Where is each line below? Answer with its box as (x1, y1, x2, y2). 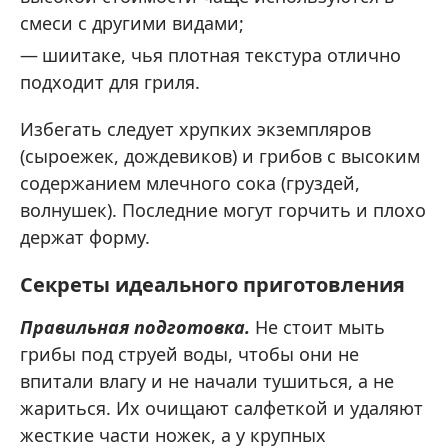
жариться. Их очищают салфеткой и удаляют (20, 395, 423, 420)
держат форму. (20, 224, 150, 249)
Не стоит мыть (250, 314, 385, 339)
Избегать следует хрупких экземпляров (20, 116, 371, 141)
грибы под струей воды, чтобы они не (20, 341, 359, 366)
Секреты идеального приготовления (20, 270, 405, 298)
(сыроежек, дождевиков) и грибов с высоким (20, 143, 420, 168)
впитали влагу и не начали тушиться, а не (20, 368, 394, 393)
